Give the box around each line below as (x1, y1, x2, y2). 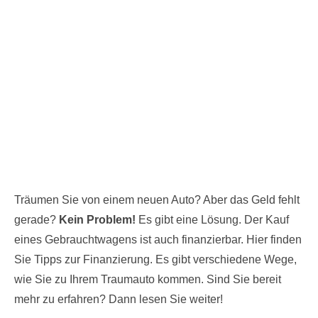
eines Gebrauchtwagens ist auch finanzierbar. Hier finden (14, 233, 302, 246)
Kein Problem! (59, 213, 136, 226)
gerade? (14, 213, 59, 226)
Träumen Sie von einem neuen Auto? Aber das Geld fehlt (14, 193, 300, 206)
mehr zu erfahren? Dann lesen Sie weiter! (14, 292, 223, 305)
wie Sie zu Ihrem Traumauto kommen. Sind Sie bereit (14, 273, 281, 285)
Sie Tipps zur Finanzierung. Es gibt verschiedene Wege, (14, 253, 297, 265)
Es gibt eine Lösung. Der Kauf (136, 213, 289, 226)
